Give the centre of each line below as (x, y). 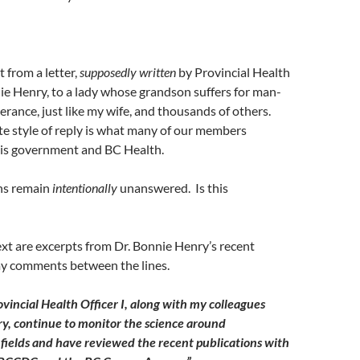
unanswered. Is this (173, 188)
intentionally (85, 188)
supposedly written (128, 72)
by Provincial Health (233, 72)
